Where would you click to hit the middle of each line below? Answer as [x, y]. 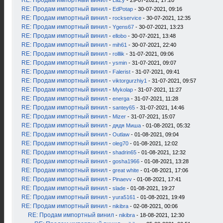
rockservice [127, 18]
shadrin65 [124, 152]
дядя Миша [127, 125]
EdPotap [123, 9]
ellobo [119, 36]
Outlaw [121, 134]
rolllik [118, 54]
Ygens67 [123, 27]
